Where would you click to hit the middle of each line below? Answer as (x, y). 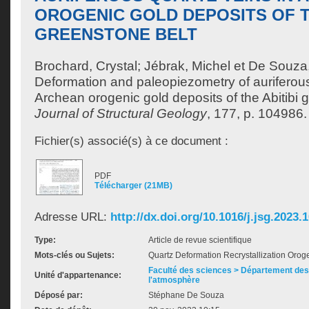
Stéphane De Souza (186, 295)
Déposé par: (59, 295)
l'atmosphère (174, 280)
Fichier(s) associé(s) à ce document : (131, 141)
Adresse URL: (72, 217)
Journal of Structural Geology (121, 113)
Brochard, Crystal (86, 66)
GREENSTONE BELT (116, 34)
